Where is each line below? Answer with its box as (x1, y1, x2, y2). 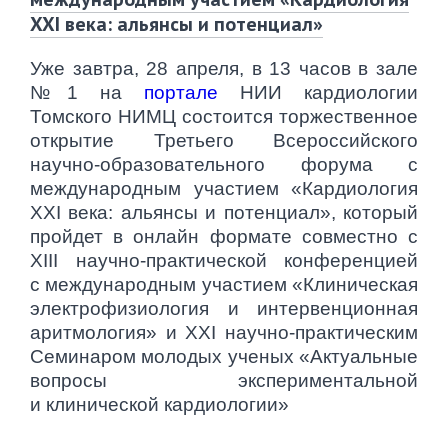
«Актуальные (299, 346, 418, 367)
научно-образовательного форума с (30, 154, 418, 175)
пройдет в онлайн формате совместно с (30, 226, 418, 247)
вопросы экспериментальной (30, 370, 418, 391)
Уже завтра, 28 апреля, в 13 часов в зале (30, 58, 418, 79)
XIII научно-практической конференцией (30, 250, 418, 271)
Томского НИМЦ (30, 106, 182, 127)
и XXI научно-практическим (157, 322, 418, 343)
